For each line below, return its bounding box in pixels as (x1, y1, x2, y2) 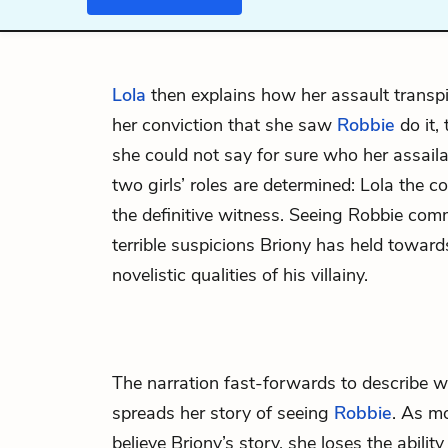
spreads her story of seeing (112, 401, 334, 425)
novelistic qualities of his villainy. (112, 263, 368, 287)
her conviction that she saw (112, 113, 337, 137)
